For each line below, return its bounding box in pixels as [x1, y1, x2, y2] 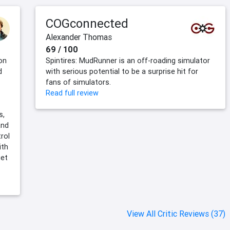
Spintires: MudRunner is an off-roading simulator [46, 56, 210, 66]
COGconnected [46, 16, 128, 31]
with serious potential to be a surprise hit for [46, 67, 198, 76]
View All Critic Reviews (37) [127, 208, 225, 219]
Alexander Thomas [46, 32, 112, 43]
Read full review [46, 88, 99, 98]
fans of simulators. [46, 78, 111, 87]
